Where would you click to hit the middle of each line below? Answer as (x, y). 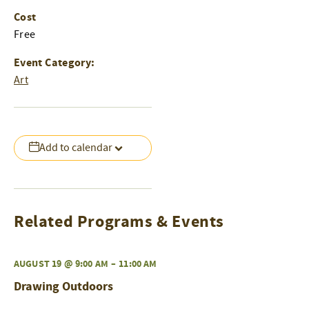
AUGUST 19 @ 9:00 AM (61, 263)
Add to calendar (76, 148)
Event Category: (54, 62)
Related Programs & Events (119, 222)
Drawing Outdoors (63, 286)
